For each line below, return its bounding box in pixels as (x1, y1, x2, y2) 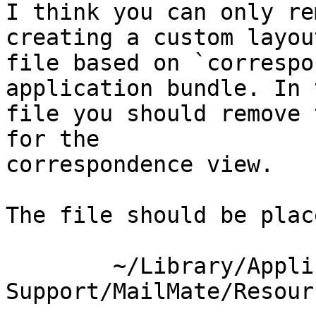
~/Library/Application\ (6, 253, 113, 279)
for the (6, 126, 113, 152)
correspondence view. (6, 152, 274, 178)
